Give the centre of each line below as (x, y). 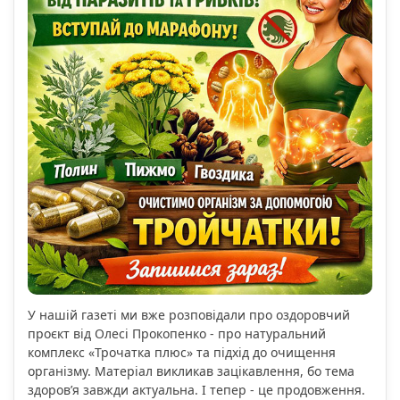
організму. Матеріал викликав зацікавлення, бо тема (191, 371)
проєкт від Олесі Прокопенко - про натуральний (177, 334)
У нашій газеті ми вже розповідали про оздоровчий (189, 315)
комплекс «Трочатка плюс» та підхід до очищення (182, 353)
